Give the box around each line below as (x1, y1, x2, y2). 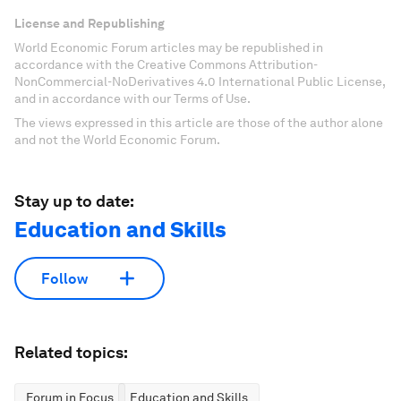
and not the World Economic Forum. (14, 132, 220, 148)
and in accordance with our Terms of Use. (14, 91, 251, 107)
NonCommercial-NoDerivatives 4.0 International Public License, (14, 74, 385, 90)
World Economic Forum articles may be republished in (14, 40, 323, 55)
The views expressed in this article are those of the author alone (14, 115, 383, 131)
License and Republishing (14, 16, 165, 31)
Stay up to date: (14, 192, 134, 211)
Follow (41, 269, 88, 287)
